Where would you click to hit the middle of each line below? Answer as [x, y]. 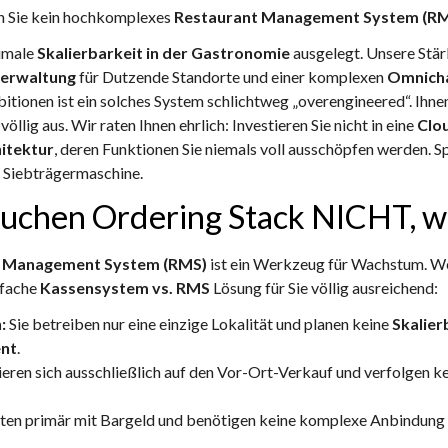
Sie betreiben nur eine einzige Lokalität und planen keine [199, 324]
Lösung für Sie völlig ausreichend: [324, 288]
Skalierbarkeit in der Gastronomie [163, 53]
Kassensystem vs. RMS [125, 288]
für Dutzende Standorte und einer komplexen [231, 77]
